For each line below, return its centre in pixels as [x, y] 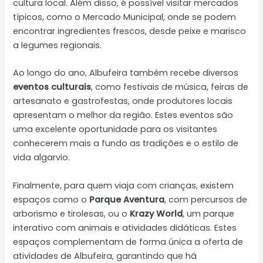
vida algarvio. [42, 158]
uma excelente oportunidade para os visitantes [115, 129]
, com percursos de [206, 199]
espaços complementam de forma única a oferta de [128, 242]
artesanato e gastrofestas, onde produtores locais [123, 101]
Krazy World [156, 213]
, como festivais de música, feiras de [170, 87]
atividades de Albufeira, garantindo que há [105, 256]
